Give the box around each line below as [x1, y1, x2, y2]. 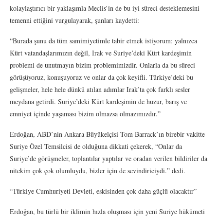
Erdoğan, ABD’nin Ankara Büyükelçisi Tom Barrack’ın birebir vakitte [10, 129, 205, 139]
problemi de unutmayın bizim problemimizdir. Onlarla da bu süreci [10, 60, 195, 70]
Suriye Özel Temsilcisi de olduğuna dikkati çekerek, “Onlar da [10, 141, 182, 151]
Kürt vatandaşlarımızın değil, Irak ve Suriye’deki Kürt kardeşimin [10, 48, 192, 57]
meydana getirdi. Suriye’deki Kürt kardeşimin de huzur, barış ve [10, 96, 187, 106]
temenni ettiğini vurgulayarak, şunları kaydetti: [10, 15, 139, 25]
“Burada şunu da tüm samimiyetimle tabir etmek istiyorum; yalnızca [10, 36, 197, 45]
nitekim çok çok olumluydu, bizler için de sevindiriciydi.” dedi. [10, 165, 185, 175]
